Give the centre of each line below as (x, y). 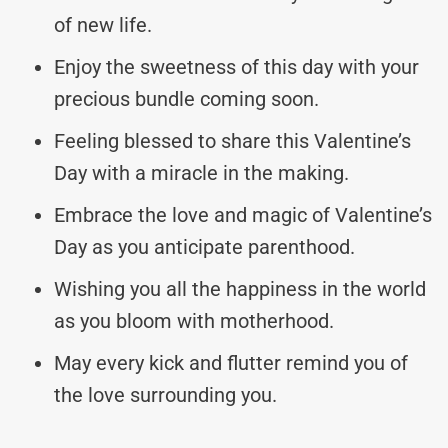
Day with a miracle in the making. (201, 172)
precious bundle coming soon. (186, 98)
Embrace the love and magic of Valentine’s (243, 214)
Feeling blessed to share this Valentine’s (232, 140)
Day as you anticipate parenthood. (204, 246)
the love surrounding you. (165, 394)
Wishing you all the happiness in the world (240, 288)
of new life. (103, 24)
